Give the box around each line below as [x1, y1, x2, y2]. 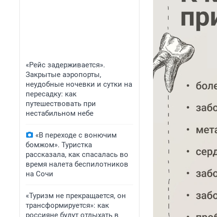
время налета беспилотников [26, 160, 128, 169]
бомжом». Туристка [26, 140, 92, 149]
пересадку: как [26, 90, 77, 98]
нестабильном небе [26, 109, 93, 118]
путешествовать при [26, 99, 96, 108]
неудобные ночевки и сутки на [26, 80, 132, 89]
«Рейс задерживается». [26, 61, 105, 69]
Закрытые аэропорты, [26, 70, 101, 79]
